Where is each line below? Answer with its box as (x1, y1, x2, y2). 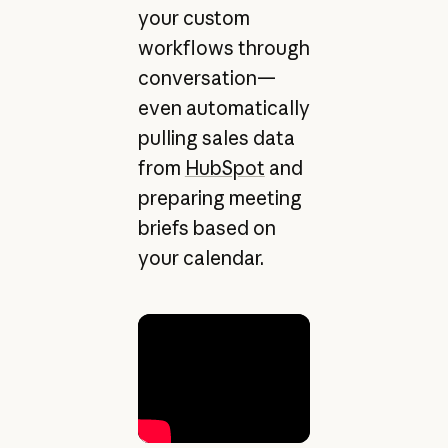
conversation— (137, 65, 276, 90)
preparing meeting (137, 185, 302, 210)
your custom (137, 5, 250, 30)
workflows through (137, 35, 310, 60)
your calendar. (137, 245, 264, 270)
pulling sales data (137, 125, 295, 150)
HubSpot (184, 155, 265, 180)
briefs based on (137, 215, 276, 240)
